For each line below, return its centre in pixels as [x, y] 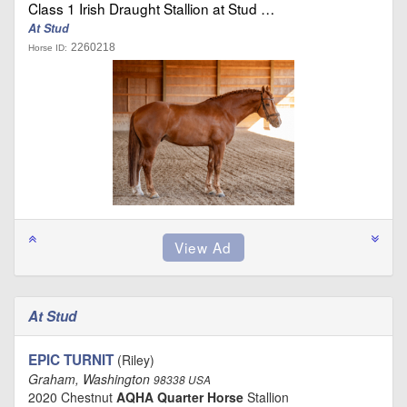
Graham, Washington [91, 378]
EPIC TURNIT [71, 359]
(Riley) [134, 359]
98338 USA [182, 379]
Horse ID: [48, 47]
